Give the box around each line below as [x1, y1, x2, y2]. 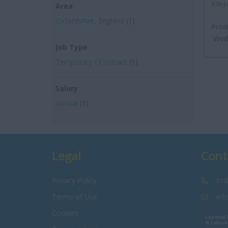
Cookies [52, 208, 78, 218]
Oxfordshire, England [55, 16, 124, 25]
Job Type [55, 42, 88, 52]
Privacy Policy [52, 176, 97, 185]
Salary [55, 83, 78, 93]
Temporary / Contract [55, 57, 127, 67]
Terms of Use [52, 192, 97, 202]
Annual [55, 98, 78, 108]
